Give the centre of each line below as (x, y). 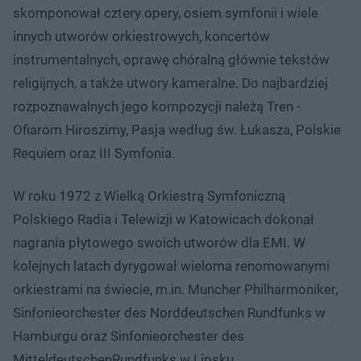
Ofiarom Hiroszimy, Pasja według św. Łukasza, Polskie (177, 129)
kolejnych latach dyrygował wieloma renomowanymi (171, 266)
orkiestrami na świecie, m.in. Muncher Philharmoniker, (175, 289)
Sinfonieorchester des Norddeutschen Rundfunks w (169, 312)
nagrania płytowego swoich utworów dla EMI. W (159, 242)
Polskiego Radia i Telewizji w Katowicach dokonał (164, 219)
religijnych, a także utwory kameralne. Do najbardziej (170, 83)
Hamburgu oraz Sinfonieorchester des (129, 336)
